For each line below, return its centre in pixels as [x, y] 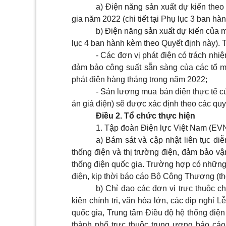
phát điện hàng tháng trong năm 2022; [139, 79]
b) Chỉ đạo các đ [126, 188]
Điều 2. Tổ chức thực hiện [146, 116]
